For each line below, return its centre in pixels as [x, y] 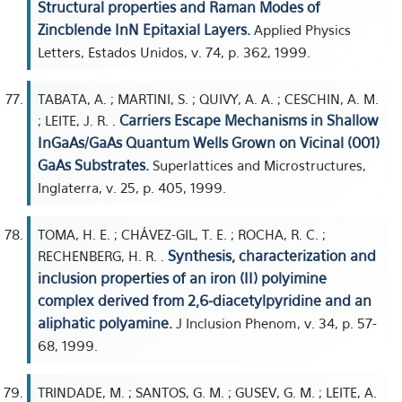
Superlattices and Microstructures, [258, 165]
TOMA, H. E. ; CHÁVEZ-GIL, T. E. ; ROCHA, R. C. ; [182, 234]
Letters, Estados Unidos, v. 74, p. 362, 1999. [174, 52]
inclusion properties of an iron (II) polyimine [182, 278]
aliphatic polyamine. [105, 323]
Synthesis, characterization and [272, 256]
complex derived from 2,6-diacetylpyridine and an [205, 301]
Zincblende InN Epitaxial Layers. [144, 30]
